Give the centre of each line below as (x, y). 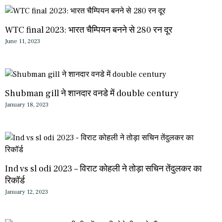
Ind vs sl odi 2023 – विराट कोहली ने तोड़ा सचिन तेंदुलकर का (103, 169)
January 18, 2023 (27, 105)
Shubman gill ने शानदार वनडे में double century (92, 93)
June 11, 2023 (23, 41)
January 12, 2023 (27, 192)
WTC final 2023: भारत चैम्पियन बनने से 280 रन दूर (89, 30)
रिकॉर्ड (15, 181)
